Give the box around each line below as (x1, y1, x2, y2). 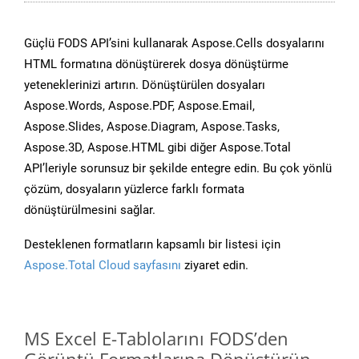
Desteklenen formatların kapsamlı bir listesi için (24, 237, 280, 252)
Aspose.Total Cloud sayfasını (24, 258, 181, 273)
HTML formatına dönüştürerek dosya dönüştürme (24, 57, 288, 72)
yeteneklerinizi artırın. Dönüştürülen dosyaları (24, 78, 265, 93)
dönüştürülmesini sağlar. (24, 203, 155, 218)
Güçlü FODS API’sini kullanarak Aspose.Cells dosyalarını (24, 36, 325, 51)
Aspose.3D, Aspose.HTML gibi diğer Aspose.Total (24, 140, 291, 155)
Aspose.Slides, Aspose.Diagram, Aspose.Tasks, (24, 119, 280, 135)
